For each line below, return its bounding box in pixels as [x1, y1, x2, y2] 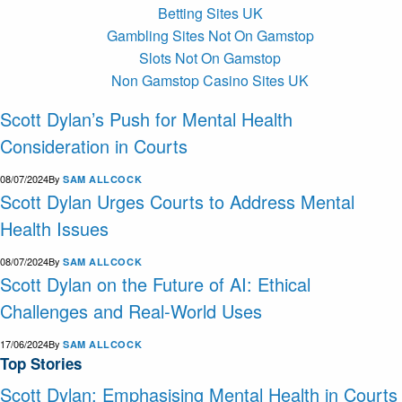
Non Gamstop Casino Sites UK [111, 70, 309, 91]
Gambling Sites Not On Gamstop [106, 25, 314, 46]
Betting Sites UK [157, 3, 263, 23]
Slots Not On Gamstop [139, 48, 281, 68]
